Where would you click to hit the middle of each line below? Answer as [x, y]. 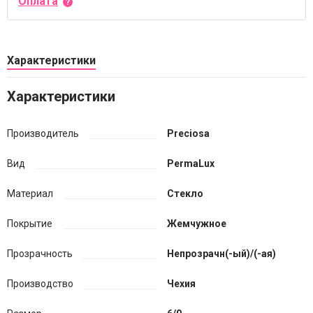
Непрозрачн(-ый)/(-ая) [221, 254]
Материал [30, 194]
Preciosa [188, 133]
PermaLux [191, 163]
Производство [40, 284]
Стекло [185, 194]
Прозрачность [40, 254]
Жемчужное [197, 224]
